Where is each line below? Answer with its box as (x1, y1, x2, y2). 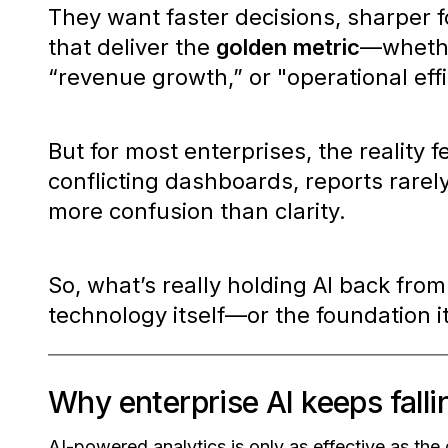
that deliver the (48, 34, 216, 61)
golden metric (216, 34, 360, 61)
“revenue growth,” (48, 64, 243, 91)
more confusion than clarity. (48, 198, 352, 225)
